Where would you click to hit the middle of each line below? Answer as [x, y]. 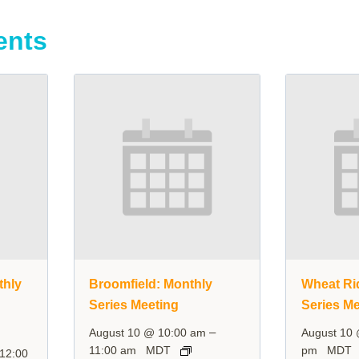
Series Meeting [134, 305]
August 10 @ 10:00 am [148, 333]
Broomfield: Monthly [151, 284]
